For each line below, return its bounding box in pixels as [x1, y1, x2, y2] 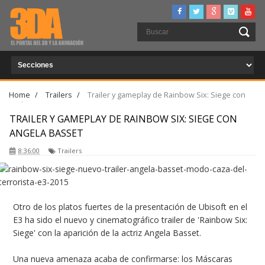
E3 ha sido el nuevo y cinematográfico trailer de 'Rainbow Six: [13, 214, 248, 225]
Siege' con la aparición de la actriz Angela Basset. [13, 227, 202, 238]
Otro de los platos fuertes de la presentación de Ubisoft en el [13, 201, 248, 212]
